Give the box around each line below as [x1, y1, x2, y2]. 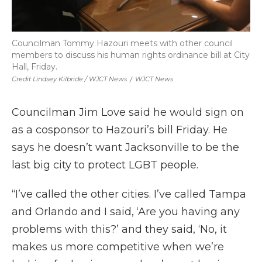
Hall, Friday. [12, 61, 57, 73]
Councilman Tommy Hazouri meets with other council [12, 38, 233, 49]
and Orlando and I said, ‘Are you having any [12, 205, 240, 219]
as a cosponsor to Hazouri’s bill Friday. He [12, 123, 227, 137]
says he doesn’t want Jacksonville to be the [12, 141, 239, 154]
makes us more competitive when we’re [12, 240, 224, 254]
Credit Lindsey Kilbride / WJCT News [12, 75, 127, 84]
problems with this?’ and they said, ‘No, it [12, 223, 227, 236]
